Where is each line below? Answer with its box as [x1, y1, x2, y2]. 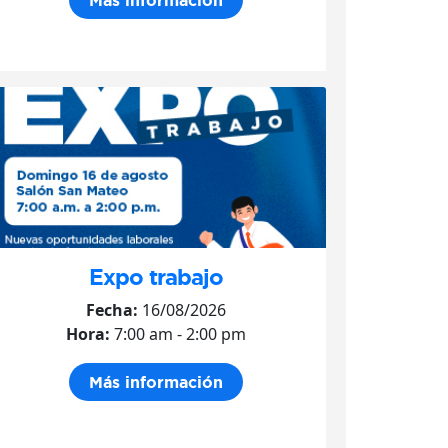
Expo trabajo [89, 263, 223, 289]
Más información [89, 372, 223, 391]
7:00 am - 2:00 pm [110, 322, 246, 345]
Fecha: [86, 298, 138, 321]
